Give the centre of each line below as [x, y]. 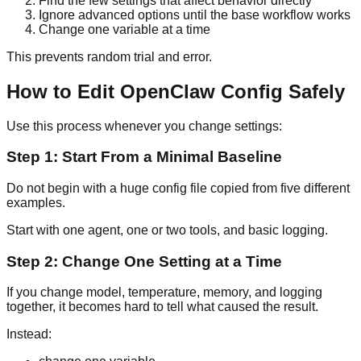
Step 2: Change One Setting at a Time [144, 261]
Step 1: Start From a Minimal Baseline [144, 157]
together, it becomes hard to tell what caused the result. [162, 307]
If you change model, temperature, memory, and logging [164, 293]
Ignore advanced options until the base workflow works [195, 15]
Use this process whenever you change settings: [144, 126]
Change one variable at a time [124, 29]
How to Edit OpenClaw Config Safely [176, 91]
